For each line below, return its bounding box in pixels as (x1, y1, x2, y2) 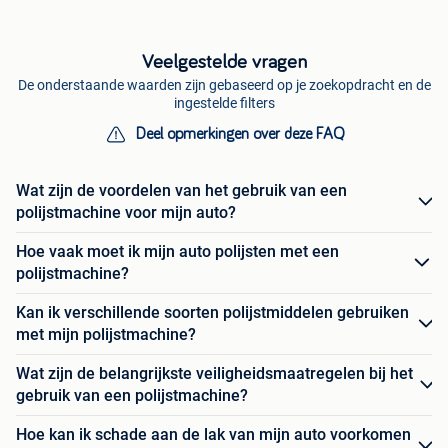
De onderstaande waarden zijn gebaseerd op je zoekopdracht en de (17, 77, 431, 94)
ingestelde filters (173, 95, 275, 112)
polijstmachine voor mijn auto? (16, 203, 236, 223)
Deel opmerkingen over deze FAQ (135, 126, 345, 143)
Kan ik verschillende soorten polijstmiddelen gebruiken (16, 303, 409, 323)
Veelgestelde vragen (141, 52, 307, 73)
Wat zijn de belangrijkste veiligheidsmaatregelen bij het (16, 364, 413, 384)
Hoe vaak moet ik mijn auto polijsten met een (16, 242, 339, 262)
